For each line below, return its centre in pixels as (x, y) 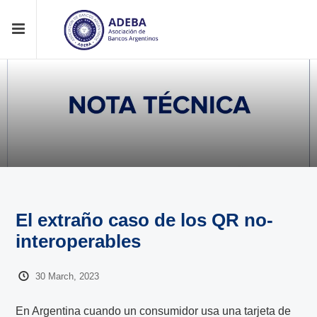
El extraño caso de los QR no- (145, 220)
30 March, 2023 (67, 276)
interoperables (79, 242)
